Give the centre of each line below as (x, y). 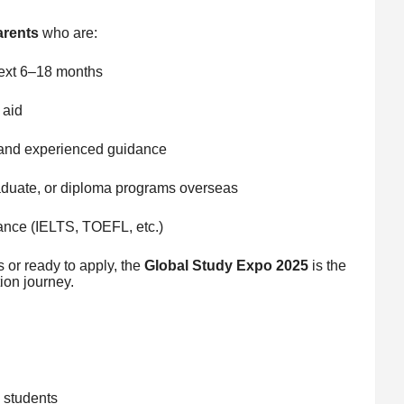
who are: (68, 32)
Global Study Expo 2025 (226, 265)
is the (327, 265)
